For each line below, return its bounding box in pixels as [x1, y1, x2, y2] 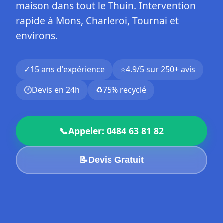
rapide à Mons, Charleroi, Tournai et [16, 14, 179, 27]
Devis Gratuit [88, 155, 144, 165]
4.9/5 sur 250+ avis [126, 64, 195, 75]
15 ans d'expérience [30, 64, 105, 75]
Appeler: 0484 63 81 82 [68, 125, 164, 137]
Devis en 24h [32, 84, 80, 95]
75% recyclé [103, 84, 146, 95]
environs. [16, 29, 58, 42]
